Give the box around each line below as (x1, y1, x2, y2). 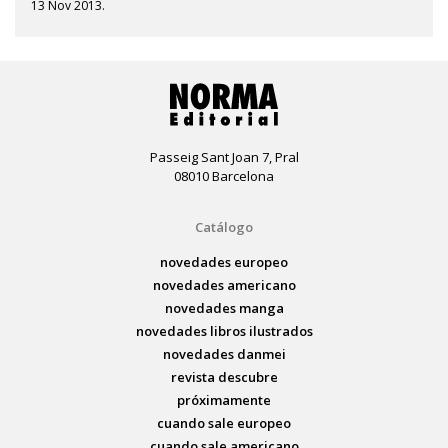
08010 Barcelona (174, 166, 274, 185)
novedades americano (152, 275, 296, 294)
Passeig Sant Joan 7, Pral (149, 147, 299, 166)
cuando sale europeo (157, 413, 291, 432)
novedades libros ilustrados (135, 321, 313, 340)
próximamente (177, 390, 271, 409)
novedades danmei (162, 344, 286, 363)
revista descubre (170, 367, 278, 386)
